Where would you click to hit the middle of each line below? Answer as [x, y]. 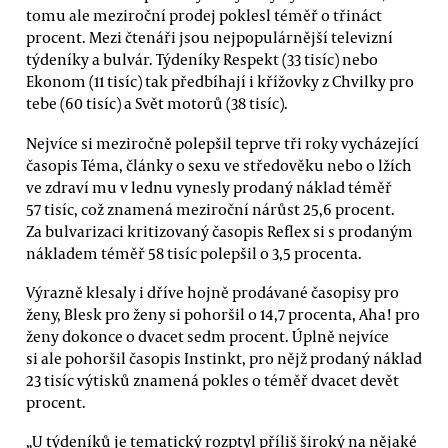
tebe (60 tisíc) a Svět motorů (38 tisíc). [157, 103]
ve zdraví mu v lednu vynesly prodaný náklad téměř [209, 186]
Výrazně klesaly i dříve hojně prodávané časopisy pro [212, 291]
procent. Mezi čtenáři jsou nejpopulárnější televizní [209, 37]
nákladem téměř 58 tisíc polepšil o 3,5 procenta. [194, 252]
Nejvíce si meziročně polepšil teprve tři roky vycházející [222, 142]
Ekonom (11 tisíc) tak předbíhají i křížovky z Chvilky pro [220, 81]
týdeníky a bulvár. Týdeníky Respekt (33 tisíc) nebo [202, 59]
